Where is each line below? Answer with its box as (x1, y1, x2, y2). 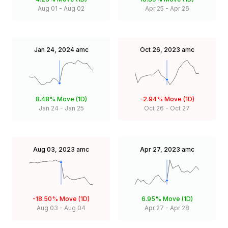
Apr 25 (145, 4, 164, 12)
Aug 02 (64, 4, 84, 12)
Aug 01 (38, 4, 58, 12)
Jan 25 (64, 104, 84, 112)
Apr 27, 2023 (139, 145, 180, 153)
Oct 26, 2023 (139, 45, 180, 53)
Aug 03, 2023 (33, 145, 75, 153)
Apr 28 (170, 204, 189, 212)
